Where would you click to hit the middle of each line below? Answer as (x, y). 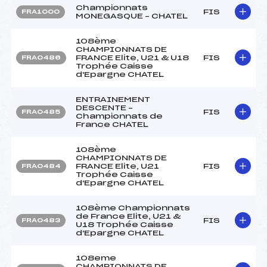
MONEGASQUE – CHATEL (132, 16)
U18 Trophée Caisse (125, 224)
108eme (96, 258)
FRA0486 (41, 58)
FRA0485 (41, 112)
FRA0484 (41, 166)
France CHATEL (112, 124)
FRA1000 (41, 12)
